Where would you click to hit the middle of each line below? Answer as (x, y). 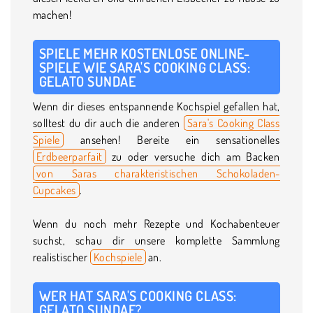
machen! (52, 14)
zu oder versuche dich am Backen (193, 156)
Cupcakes (54, 190)
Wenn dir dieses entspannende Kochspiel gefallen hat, (156, 106)
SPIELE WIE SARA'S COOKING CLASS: (145, 67)
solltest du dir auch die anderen (108, 123)
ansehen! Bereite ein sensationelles (172, 139)
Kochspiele (118, 257)
